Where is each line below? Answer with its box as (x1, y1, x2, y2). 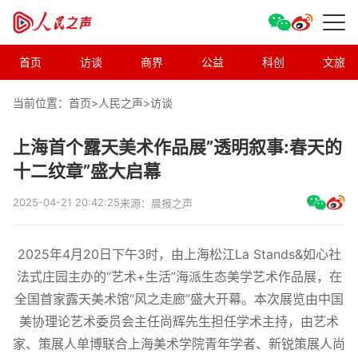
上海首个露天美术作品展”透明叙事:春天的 (13, 137, 342, 157)
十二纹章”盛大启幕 (13, 161, 161, 181)
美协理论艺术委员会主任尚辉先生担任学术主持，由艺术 (19, 313, 339, 330)
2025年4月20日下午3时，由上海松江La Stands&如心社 (17, 246, 341, 263)
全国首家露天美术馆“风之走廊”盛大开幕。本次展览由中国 (14, 291, 344, 308)
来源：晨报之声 (120, 196, 193, 209)
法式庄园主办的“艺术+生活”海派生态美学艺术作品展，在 (16, 268, 342, 285)
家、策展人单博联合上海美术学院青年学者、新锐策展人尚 (13, 336, 345, 352)
